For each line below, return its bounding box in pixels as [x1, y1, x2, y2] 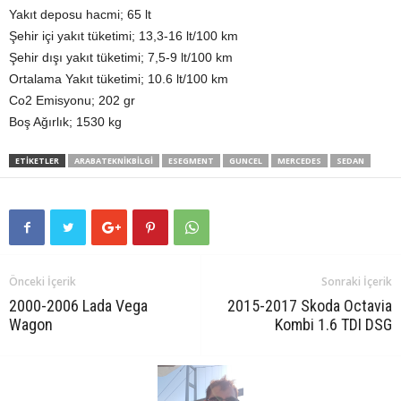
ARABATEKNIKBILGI [74, 155, 153, 167]
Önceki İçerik [9, 274, 76, 290]
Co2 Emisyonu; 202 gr [9, 93, 135, 108]
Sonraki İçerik [321, 274, 392, 290]
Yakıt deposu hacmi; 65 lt [9, 7, 151, 22]
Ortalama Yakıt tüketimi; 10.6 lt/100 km [9, 72, 228, 87]
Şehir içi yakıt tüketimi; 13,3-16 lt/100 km [9, 29, 238, 44]
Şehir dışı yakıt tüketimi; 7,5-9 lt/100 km [9, 50, 233, 65]
